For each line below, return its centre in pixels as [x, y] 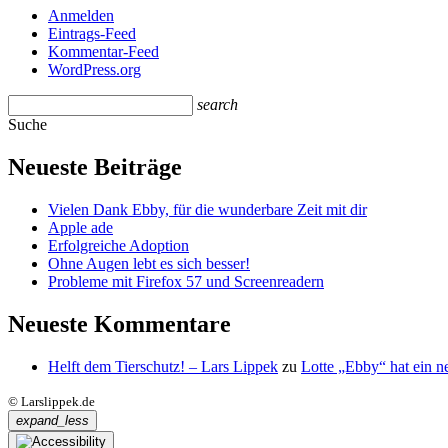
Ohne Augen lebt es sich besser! [149, 264]
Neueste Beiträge [95, 167]
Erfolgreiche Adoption [118, 246]
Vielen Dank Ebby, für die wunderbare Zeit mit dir [207, 210]
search [217, 105]
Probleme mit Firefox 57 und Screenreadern [186, 282]
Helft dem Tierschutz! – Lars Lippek [163, 366]
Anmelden [81, 16]
